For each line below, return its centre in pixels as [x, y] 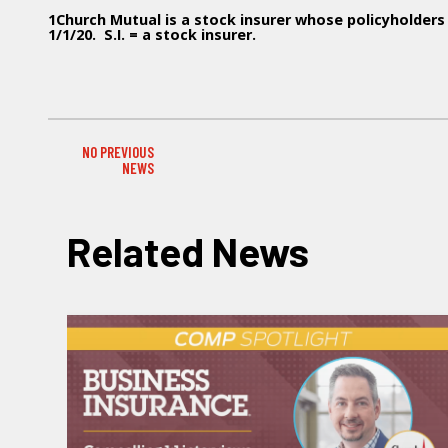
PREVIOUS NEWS [110, 160]
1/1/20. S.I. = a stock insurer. [152, 35]
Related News [188, 251]
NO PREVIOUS [118, 152]
